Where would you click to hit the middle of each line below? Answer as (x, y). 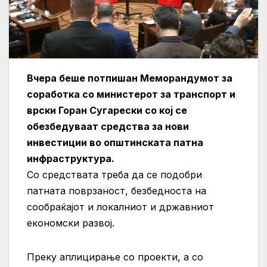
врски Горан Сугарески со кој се (107, 111)
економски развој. (71, 223)
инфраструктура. (71, 159)
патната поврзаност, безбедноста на (117, 191)
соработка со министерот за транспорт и (131, 94)
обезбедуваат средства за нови (108, 127)
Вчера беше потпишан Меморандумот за (130, 78)
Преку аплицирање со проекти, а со (115, 257)
